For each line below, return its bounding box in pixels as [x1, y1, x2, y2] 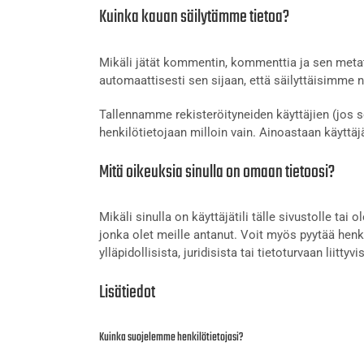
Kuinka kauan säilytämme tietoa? [99, 3, 289, 32]
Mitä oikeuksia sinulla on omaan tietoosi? [99, 158, 335, 186]
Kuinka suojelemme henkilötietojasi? [99, 328, 243, 348]
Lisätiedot [99, 279, 155, 307]
